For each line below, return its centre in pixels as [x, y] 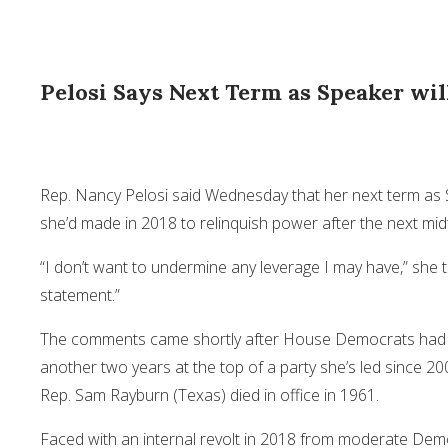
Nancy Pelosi [121, 195]
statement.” [80, 295]
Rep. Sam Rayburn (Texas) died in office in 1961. [211, 395]
